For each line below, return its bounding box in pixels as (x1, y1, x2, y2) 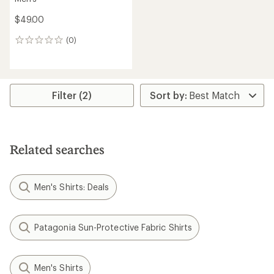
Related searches (10, 142, 105, 157)
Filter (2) (52, 89, 92, 101)
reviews (14, 47, 48, 59)
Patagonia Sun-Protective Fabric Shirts (34, 222, 193, 232)
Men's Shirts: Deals (34, 182, 109, 192)
